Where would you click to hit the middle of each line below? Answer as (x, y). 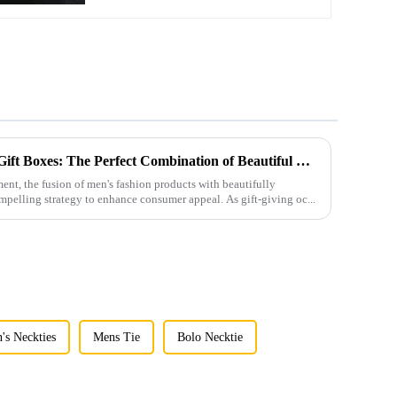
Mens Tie (117, 337)
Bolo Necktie (210, 337)
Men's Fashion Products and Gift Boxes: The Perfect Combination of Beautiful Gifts (303, 161)
